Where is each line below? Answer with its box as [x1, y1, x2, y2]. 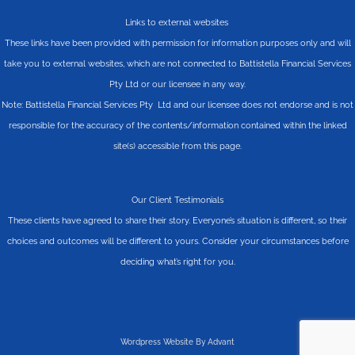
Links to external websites [124, 17, 231, 28]
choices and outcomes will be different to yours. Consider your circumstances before [6, 235, 349, 246]
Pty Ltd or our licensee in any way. [109, 78, 246, 90]
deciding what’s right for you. [120, 256, 235, 267]
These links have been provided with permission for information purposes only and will [4, 37, 351, 48]
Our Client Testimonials [132, 194, 223, 205]
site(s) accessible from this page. [113, 140, 242, 151]
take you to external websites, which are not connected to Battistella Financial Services [4, 58, 351, 69]
